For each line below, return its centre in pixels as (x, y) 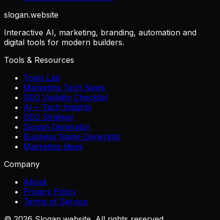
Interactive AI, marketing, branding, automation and (100, 32)
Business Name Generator (73, 136)
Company (22, 164)
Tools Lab (42, 77)
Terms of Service (56, 201)
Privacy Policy (50, 191)
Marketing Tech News (65, 87)
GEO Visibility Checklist (66, 97)
